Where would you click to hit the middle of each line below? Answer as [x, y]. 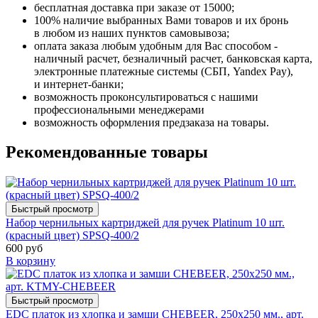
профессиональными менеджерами [121, 109]
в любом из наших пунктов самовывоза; [132, 33]
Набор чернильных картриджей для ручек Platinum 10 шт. [145, 223]
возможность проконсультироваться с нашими [146, 97]
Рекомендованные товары [107, 152]
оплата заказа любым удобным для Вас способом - [156, 45]
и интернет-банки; [79, 84]
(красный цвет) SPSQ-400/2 [72, 236]
